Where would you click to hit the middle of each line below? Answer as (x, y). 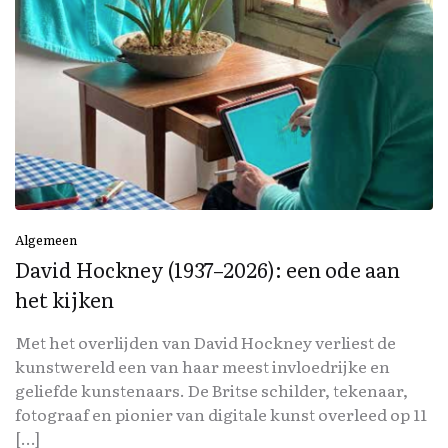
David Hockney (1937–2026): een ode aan (207, 269)
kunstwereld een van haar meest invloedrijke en (202, 366)
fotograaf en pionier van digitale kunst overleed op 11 (221, 414)
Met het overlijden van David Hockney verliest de (205, 342)
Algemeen (46, 240)
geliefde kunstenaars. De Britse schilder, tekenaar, (211, 390)
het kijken (64, 299)
